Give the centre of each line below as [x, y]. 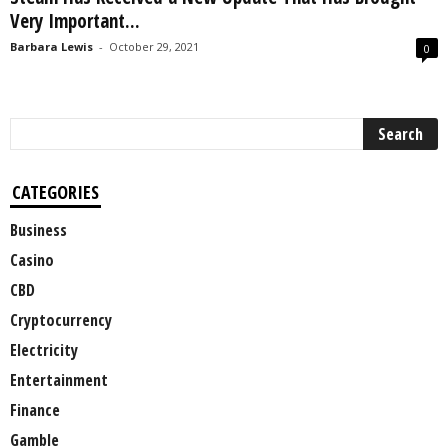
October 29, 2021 [154, 47]
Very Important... [75, 21]
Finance [35, 410]
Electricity [44, 350]
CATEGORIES [55, 192]
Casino [32, 260]
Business [38, 230]
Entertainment [59, 380]
